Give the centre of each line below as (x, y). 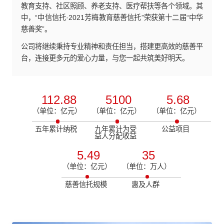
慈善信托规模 (86, 184)
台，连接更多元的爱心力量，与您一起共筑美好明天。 (105, 58)
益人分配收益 (116, 136)
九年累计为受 (116, 129)
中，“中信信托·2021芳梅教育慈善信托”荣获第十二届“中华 (112, 18)
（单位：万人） (147, 167)
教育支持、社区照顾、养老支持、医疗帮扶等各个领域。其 (112, 6)
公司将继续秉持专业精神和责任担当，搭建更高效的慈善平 (112, 47)
